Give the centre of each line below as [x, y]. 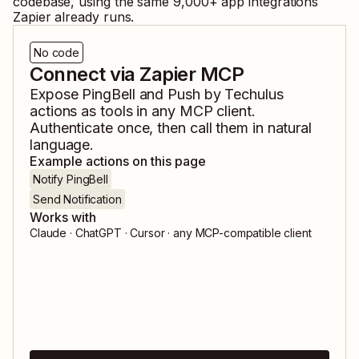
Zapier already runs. [74, 17]
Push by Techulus [226, 95]
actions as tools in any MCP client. [143, 111]
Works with [63, 218]
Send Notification [77, 200]
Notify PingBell [71, 179]
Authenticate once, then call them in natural [171, 128]
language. [62, 145]
